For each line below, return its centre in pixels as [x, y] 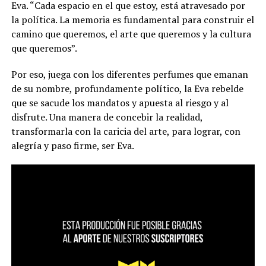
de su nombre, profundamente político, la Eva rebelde [127, 88]
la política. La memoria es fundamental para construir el [132, 19]
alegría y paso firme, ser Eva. [72, 145]
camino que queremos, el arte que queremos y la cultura [131, 34]
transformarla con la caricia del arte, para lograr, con [126, 131]
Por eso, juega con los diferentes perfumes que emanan [129, 74]
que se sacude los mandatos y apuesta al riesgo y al [120, 102]
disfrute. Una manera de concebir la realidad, [107, 117]
